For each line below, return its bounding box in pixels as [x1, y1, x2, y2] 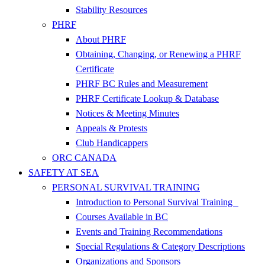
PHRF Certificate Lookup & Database [76, 93, 219, 104]
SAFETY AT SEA [28, 167, 99, 177]
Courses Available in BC [76, 212, 168, 222]
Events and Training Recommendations [76, 227, 222, 237]
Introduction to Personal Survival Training [76, 197, 238, 207]
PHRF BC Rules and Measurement [76, 79, 208, 89]
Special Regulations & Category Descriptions [76, 241, 245, 251]
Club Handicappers [76, 138, 148, 148]
